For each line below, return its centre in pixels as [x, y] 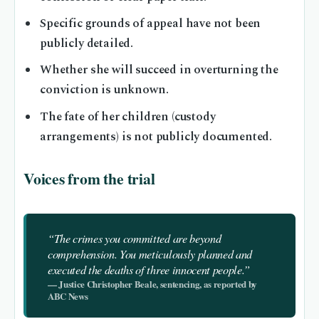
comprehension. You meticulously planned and [150, 253]
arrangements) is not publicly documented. [156, 137]
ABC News [68, 296]
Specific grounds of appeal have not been [151, 24]
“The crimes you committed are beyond [135, 238]
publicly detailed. [87, 44]
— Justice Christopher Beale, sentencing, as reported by [153, 283]
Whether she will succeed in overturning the [159, 70]
